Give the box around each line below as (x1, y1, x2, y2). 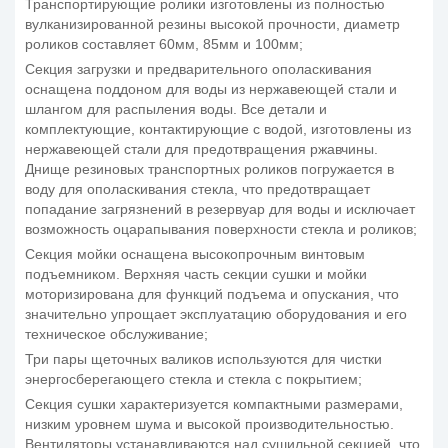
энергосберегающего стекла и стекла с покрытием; (25, 371, 362, 387)
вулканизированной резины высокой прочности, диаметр (25, 16, 400, 32)
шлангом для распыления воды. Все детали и (25, 101, 327, 117)
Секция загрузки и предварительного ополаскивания (25, 61, 372, 77)
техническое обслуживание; (25, 326, 208, 342)
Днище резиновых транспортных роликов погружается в (25, 161, 394, 177)
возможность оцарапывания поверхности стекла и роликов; (25, 221, 417, 237)
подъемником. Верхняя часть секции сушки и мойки (25, 266, 367, 282)
